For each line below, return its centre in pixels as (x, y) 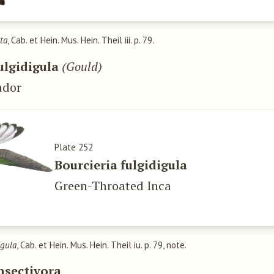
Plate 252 (74, 147)
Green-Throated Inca (113, 186)
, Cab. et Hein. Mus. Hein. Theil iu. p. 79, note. (102, 245)
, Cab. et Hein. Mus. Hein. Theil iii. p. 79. (81, 40)
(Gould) (82, 66)
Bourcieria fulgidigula (121, 165)
